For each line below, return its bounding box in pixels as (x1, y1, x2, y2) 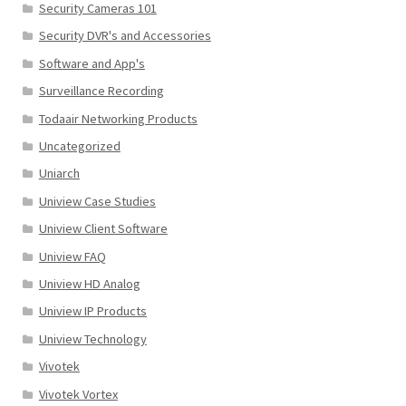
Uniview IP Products (38, 303, 147, 320)
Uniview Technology (38, 330, 147, 347)
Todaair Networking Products (38, 110, 198, 127)
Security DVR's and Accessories (38, 27, 211, 44)
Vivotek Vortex (38, 385, 118, 402)
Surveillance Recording (38, 82, 164, 100)
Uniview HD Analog (38, 275, 140, 293)
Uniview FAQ (38, 247, 106, 265)
